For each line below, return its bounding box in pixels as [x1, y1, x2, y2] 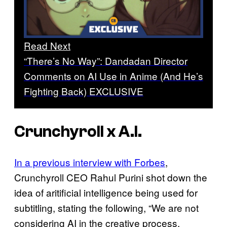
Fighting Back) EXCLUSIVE [24, 84, 143, 98]
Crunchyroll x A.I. [14, 122, 142, 141]
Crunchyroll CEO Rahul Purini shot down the [14, 170, 207, 184]
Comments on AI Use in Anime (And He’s [24, 69, 203, 83]
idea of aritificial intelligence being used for [14, 185, 198, 200]
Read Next [24, 39, 70, 53]
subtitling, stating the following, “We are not [14, 201, 199, 215]
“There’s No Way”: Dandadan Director [24, 54, 187, 68]
